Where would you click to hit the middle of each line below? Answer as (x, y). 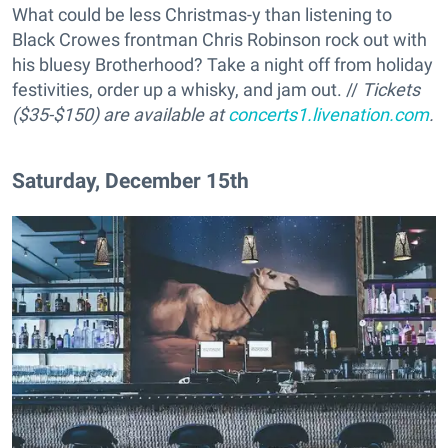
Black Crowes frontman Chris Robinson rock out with (219, 39)
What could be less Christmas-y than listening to (202, 14)
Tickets (391, 89)
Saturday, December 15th (130, 180)
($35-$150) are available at (120, 114)
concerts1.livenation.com (328, 114)
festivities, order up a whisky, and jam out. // (187, 89)
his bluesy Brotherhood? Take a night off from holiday (222, 64)
